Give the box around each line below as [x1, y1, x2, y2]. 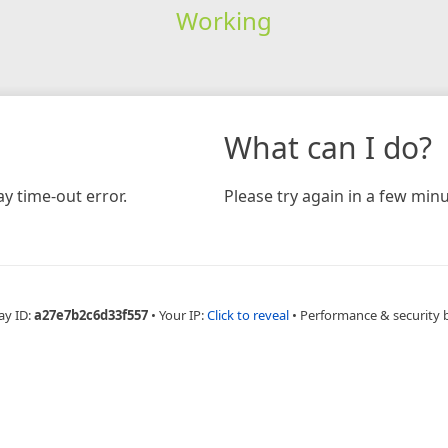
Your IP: [159, 305, 207, 324]
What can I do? [224, 126, 432, 168]
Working [175, 3, 272, 37]
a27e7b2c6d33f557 [34, 305, 148, 324]
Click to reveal [207, 305, 289, 324]
